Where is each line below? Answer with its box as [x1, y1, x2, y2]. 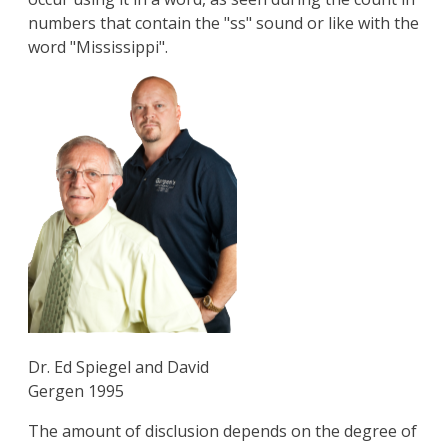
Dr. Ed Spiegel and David [28, 356, 209, 379]
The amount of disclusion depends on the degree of [28, 420, 417, 443]
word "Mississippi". [28, 36, 168, 59]
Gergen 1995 [28, 380, 124, 403]
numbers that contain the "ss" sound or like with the [28, 12, 419, 35]
